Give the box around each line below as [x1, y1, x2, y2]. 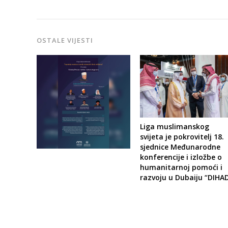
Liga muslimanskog [140, 121, 210, 131]
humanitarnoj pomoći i [140, 162, 223, 172]
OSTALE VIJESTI [37, 35, 94, 45]
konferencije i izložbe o [140, 152, 222, 162]
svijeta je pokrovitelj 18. [140, 131, 224, 141]
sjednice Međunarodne [140, 141, 221, 152]
